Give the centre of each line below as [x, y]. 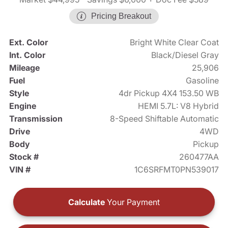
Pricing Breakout [121, 16]
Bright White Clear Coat [175, 42]
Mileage [24, 68]
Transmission [36, 119]
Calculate [87, 202]
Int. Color [27, 55]
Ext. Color [28, 42]
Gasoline [203, 81]
